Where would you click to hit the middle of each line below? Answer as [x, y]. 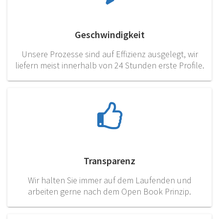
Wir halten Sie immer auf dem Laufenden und [109, 180]
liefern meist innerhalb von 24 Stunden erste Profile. [109, 66]
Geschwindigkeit [109, 35]
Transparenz [109, 161]
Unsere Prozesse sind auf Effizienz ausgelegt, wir [109, 54]
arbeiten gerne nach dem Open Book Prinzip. [109, 192]
